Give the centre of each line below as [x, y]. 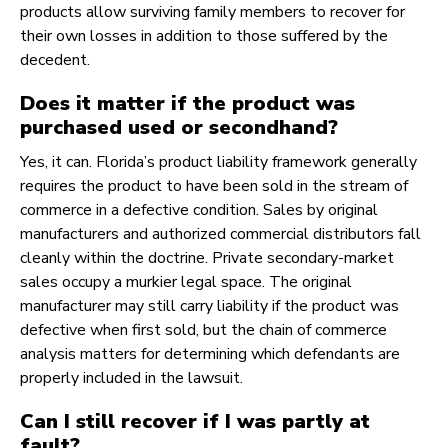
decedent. [55, 60]
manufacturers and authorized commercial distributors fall [220, 234]
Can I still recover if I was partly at [195, 422]
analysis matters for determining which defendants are [210, 354]
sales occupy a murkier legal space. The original [186, 282]
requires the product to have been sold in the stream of [214, 186]
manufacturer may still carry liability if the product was [209, 306]
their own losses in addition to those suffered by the [204, 36]
